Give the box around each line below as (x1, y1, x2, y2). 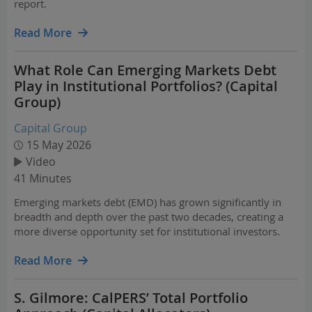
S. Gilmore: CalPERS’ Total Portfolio (14, 288, 248, 307)
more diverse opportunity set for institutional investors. (14, 224, 280, 238)
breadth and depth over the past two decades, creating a (14, 210, 283, 224)
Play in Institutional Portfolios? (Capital (14, 77, 278, 95)
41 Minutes (14, 171, 72, 186)
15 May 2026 (26, 137, 91, 153)
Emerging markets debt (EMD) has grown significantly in (14, 195, 281, 209)
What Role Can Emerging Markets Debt (14, 61, 276, 79)
